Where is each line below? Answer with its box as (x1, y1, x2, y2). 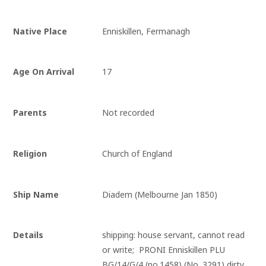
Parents (13, 107, 47, 119)
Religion (13, 147, 47, 159)
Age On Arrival (13, 66, 75, 78)
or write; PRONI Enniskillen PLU (102, 244, 226, 256)
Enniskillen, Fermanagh (102, 25, 191, 37)
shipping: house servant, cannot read (102, 229, 245, 241)
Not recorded (102, 107, 155, 119)
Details (13, 229, 44, 241)
